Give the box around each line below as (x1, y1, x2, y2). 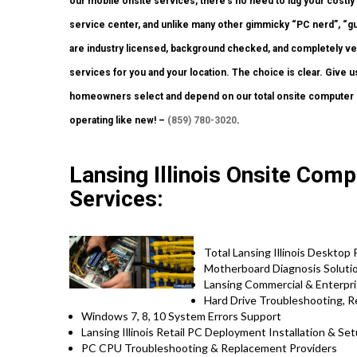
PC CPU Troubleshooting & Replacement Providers (81, 341, 337, 355)
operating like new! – (69, 115, 167, 127)
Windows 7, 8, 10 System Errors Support (81, 309, 281, 324)
